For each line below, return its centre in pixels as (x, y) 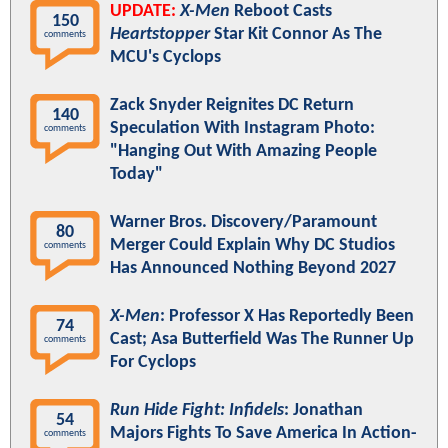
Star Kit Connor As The (296, 35)
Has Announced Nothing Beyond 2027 (253, 269)
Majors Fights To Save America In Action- (263, 434)
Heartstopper (160, 35)
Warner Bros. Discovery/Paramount (243, 223)
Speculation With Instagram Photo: (242, 129)
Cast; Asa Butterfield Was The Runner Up (262, 340)
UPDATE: (143, 12)
